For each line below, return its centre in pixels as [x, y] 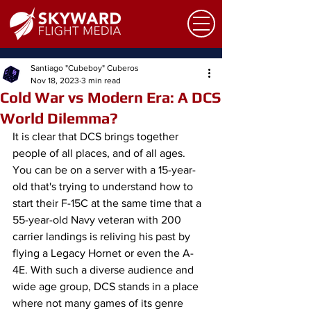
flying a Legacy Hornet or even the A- [103, 253]
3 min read [101, 81]
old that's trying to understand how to [104, 186]
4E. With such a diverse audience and [104, 270]
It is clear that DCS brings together [97, 136]
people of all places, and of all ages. [100, 153]
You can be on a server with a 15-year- [104, 170]
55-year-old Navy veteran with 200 [98, 220]
